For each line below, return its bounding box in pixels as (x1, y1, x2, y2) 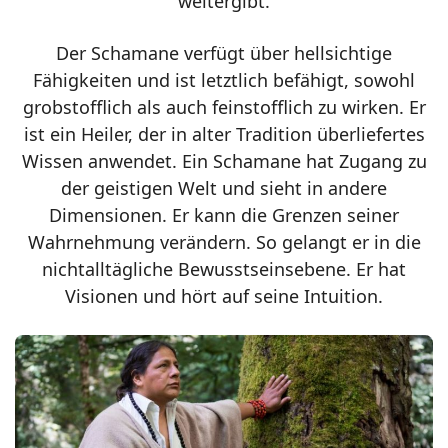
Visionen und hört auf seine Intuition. (65, 283, 383, 308)
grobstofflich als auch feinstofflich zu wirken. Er (22, 94, 426, 119)
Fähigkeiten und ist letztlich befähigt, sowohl (33, 67, 415, 92)
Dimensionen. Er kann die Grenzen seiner (49, 202, 399, 227)
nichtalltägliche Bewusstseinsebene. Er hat (42, 256, 406, 281)
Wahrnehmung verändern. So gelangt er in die (27, 229, 421, 254)
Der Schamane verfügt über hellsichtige (56, 40, 392, 65)
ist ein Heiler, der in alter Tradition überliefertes (23, 121, 425, 146)
